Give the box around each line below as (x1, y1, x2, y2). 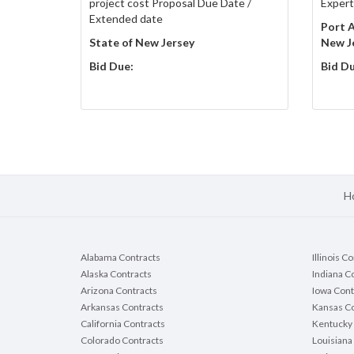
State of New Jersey (89, 36, 194, 50)
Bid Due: (89, 59, 134, 73)
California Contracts (81, 318, 165, 330)
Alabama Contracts (81, 251, 160, 264)
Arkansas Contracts (81, 301, 164, 314)
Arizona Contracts (81, 284, 157, 297)
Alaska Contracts (81, 268, 152, 281)
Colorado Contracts (81, 334, 164, 347)
